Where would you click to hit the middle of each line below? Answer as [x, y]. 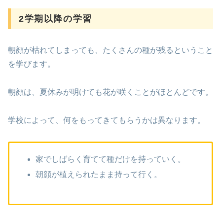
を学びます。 [32, 64]
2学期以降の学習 [55, 19]
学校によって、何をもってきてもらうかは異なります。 [107, 120]
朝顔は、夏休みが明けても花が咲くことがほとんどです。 [110, 92]
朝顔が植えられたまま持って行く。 [99, 174]
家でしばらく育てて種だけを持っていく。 [111, 159]
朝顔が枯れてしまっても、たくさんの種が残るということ [110, 50]
